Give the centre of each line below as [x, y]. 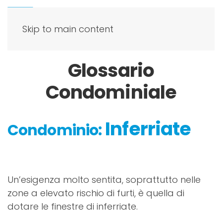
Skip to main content [68, 29]
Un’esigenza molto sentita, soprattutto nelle [104, 180]
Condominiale [111, 92]
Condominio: [55, 130]
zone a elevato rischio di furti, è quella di [96, 193]
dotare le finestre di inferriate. [73, 206]
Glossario [111, 70]
